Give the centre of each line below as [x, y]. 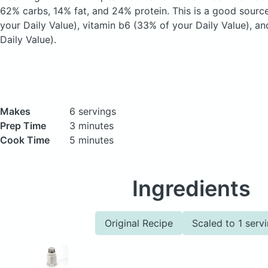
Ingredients [191, 188]
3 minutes [92, 126]
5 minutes [92, 140]
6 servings [93, 111]
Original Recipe [139, 223]
